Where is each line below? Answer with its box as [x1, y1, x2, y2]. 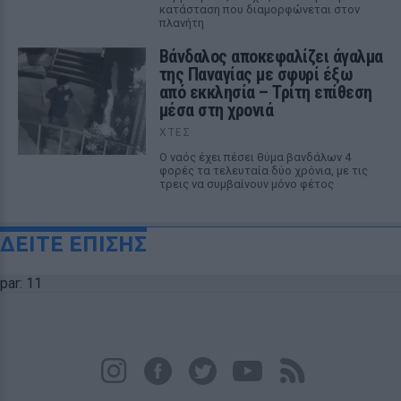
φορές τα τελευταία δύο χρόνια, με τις [158, 164, 368, 177]
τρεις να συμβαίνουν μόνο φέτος [158, 177, 334, 191]
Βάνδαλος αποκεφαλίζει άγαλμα [158, 46, 383, 67]
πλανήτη [158, 16, 204, 30]
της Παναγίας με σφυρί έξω [158, 64, 354, 85]
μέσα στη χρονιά [158, 99, 274, 121]
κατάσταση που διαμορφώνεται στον [158, 3, 360, 16]
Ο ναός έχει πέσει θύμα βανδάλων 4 [158, 150, 351, 164]
